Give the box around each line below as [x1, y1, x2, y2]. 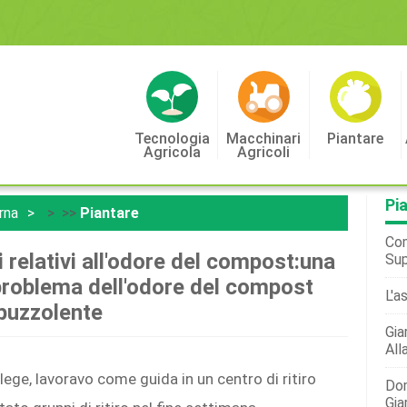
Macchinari [226, 130, 301, 147]
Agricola [143, 144, 201, 161]
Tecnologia [134, 130, 210, 147]
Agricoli [237, 144, 290, 161]
